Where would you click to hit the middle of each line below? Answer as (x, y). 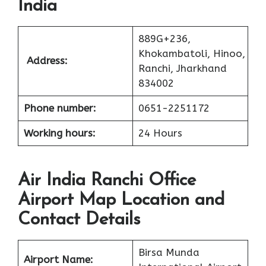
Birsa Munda (169, 253)
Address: (47, 60)
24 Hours (160, 133)
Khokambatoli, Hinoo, (191, 53)
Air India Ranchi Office (107, 181)
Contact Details (79, 220)
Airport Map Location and (121, 201)
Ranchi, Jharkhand (182, 68)
